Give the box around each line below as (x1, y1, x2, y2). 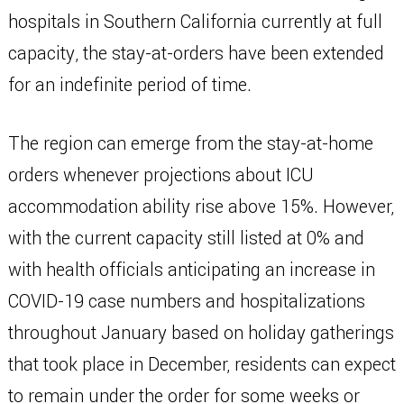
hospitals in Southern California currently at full (7, 9, 382, 35)
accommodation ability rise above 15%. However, (7, 194, 394, 220)
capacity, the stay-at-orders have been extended (7, 41, 384, 67)
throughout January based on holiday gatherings (7, 320, 394, 346)
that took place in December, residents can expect (7, 352, 396, 378)
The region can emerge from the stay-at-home (7, 131, 373, 157)
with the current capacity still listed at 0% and (7, 225, 364, 252)
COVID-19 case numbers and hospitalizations (7, 289, 365, 315)
